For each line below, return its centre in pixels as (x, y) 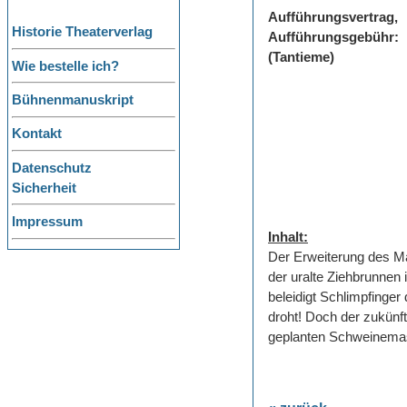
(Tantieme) (301, 58)
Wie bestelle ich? (65, 66)
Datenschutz (52, 168)
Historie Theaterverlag (82, 32)
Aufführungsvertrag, (333, 18)
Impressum (47, 222)
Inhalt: (288, 238)
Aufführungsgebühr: (333, 38)
